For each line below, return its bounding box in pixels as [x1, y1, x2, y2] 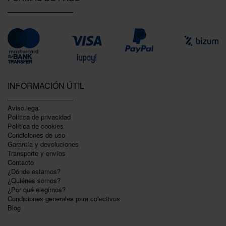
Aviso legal [8, 103, 40, 112]
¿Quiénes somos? [8, 176, 61, 185]
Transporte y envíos [8, 148, 66, 158]
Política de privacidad [8, 112, 71, 122]
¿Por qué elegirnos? [8, 185, 66, 194]
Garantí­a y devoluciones [8, 139, 79, 149]
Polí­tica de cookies [8, 121, 64, 131]
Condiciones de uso [8, 130, 65, 140]
